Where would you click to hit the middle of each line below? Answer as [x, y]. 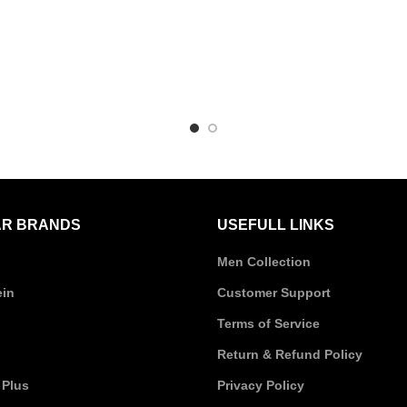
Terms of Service [268, 323]
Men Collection [264, 262]
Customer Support [274, 293]
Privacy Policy [261, 385]
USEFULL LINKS [276, 225]
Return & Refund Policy [290, 354]
